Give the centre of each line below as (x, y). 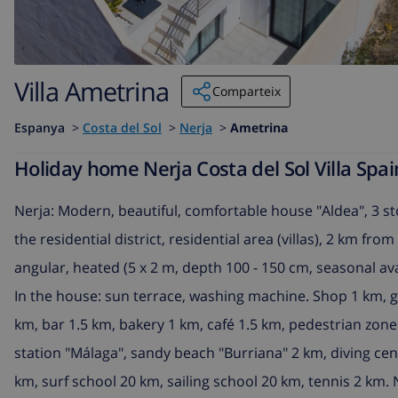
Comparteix (246, 91)
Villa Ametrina (92, 92)
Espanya (40, 128)
